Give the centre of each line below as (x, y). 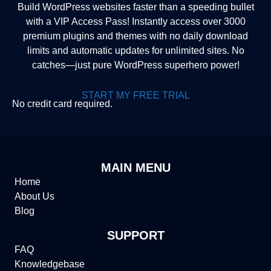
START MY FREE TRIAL (135, 95)
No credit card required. (62, 103)
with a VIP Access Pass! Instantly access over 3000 (135, 21)
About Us (34, 196)
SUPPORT (135, 235)
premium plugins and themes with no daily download (135, 36)
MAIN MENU (135, 167)
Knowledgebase (50, 264)
